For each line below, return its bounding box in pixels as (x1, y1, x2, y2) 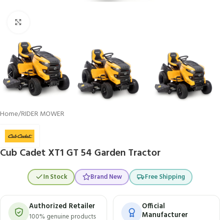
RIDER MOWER (21, 109, 64, 120)
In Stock (43, 171, 67, 182)
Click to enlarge (29, 17, 75, 27)
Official (142, 200, 165, 212)
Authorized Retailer (29, 200, 95, 212)
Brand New (90, 171, 122, 182)
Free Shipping (144, 171, 185, 182)
